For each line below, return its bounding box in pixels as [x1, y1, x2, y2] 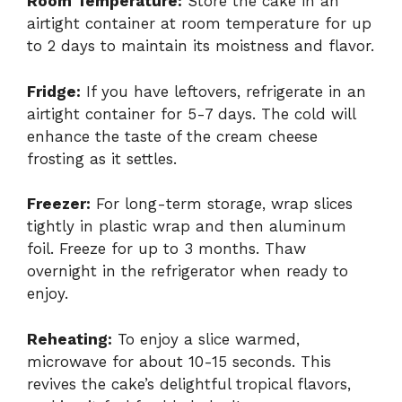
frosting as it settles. [27, 149, 177, 168]
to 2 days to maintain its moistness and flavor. [27, 37, 374, 56]
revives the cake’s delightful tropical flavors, [27, 374, 351, 393]
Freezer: [27, 195, 91, 214]
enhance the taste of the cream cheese [27, 127, 318, 145]
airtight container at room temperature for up [27, 14, 371, 33]
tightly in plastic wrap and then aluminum [27, 217, 346, 236]
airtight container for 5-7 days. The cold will [27, 104, 355, 123]
